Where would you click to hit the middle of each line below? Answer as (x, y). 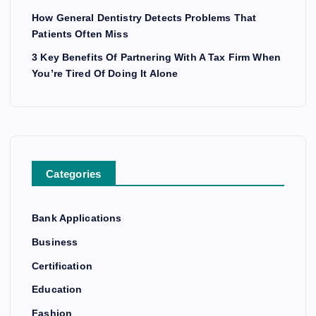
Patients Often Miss (80, 34)
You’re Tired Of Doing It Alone (105, 74)
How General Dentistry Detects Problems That (144, 17)
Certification (62, 266)
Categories (74, 174)
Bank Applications (77, 218)
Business (55, 242)
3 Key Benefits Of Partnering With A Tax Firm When (156, 57)
